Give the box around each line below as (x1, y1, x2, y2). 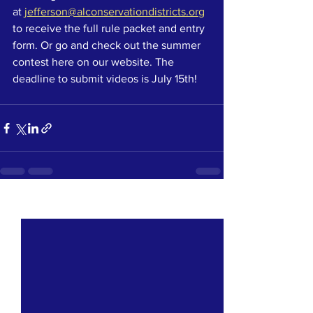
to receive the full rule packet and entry (13, 22, 208, 34)
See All (194, 201, 224, 212)
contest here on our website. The (13, 56, 177, 68)
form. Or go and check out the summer (13, 39, 203, 51)
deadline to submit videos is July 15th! (13, 73, 200, 85)
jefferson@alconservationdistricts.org (24, 6, 205, 17)
